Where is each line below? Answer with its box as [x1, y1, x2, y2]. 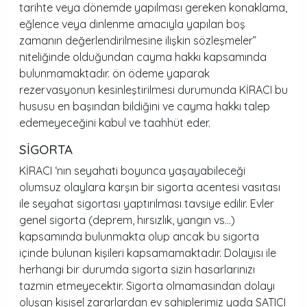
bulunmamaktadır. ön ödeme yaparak [19, 66, 210, 80]
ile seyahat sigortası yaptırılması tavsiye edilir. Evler [19, 197, 274, 210]
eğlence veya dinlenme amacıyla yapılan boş [19, 17, 245, 31]
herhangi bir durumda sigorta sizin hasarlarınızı [19, 262, 255, 276]
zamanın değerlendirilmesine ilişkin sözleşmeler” [19, 34, 256, 47]
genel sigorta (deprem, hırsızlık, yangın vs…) [19, 213, 235, 227]
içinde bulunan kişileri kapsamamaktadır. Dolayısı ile [19, 246, 276, 260]
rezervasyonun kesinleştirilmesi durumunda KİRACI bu [19, 83, 288, 97]
